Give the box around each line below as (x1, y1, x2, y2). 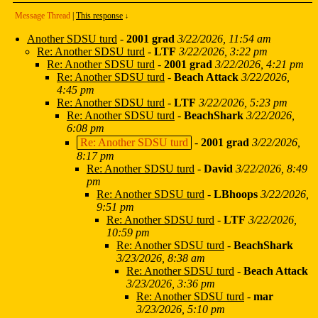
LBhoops (214, 188, 258, 201)
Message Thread (15, 11, 70, 21)
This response (76, 11, 123, 21)
